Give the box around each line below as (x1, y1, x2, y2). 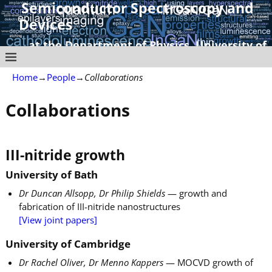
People (47, 70, 75, 83)
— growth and (165, 187, 228, 200)
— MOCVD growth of (163, 256, 254, 269)
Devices (19, 15, 73, 34)
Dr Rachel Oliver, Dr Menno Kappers (19, 256, 164, 269)
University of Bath (5, 167, 98, 182)
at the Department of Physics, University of (29, 37, 267, 52)
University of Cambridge (5, 237, 131, 251)
